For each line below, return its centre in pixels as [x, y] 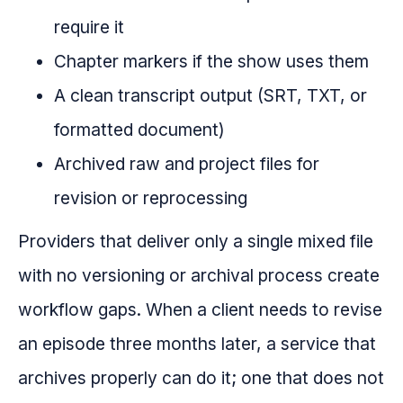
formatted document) [139, 130]
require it [89, 27]
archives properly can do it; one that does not [201, 378]
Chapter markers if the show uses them [211, 62]
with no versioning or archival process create [199, 276]
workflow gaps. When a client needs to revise [200, 310]
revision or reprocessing [151, 198]
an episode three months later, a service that [197, 344]
